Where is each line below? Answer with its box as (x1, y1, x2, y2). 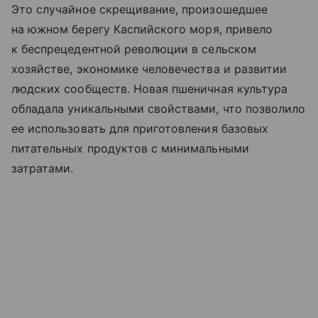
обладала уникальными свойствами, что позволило (11, 101, 306, 116)
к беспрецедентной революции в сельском (11, 41, 256, 56)
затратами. (11, 160, 74, 175)
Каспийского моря (113, 21, 219, 36)
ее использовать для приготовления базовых (11, 121, 268, 136)
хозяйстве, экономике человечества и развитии (11, 61, 287, 76)
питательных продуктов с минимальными (11, 141, 249, 155)
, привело (219, 21, 273, 36)
